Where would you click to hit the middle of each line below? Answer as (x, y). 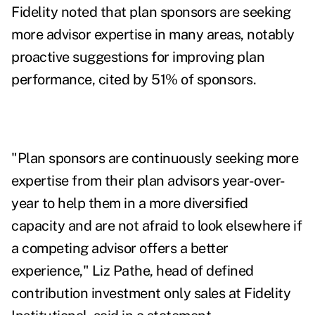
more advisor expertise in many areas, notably (153, 35)
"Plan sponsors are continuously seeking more (155, 159)
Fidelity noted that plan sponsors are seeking (151, 12)
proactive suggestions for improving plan (138, 57)
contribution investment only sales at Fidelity (151, 294)
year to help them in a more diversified (130, 204)
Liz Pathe (121, 271)
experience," (52, 271)
